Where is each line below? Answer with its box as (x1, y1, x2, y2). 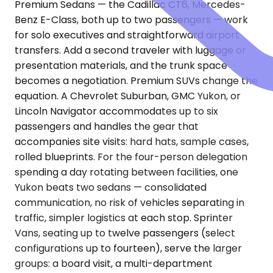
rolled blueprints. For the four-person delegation (15, 150, 247, 165)
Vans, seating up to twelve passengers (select (15, 226, 235, 241)
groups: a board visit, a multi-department (15, 257, 213, 271)
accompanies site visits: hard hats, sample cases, (15, 135, 249, 149)
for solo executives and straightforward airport (15, 28, 239, 43)
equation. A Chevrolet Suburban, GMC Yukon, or (15, 89, 241, 104)
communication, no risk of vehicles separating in (15, 196, 244, 210)
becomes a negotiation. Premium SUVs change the (15, 74, 258, 88)
